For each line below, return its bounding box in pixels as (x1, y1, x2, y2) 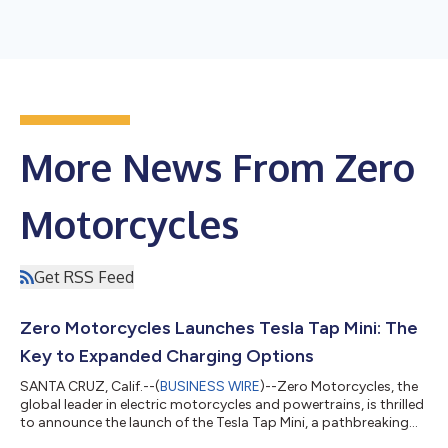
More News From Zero (20, 143, 415, 191)
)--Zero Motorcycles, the (260, 378, 418, 395)
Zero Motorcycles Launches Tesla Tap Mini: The (20, 317, 418, 339)
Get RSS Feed (34, 267, 134, 287)
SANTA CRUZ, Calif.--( (20, 378, 160, 395)
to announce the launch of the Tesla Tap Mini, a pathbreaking (20, 414, 409, 431)
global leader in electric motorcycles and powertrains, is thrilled (20, 396, 424, 413)
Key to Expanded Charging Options (20, 345, 314, 367)
